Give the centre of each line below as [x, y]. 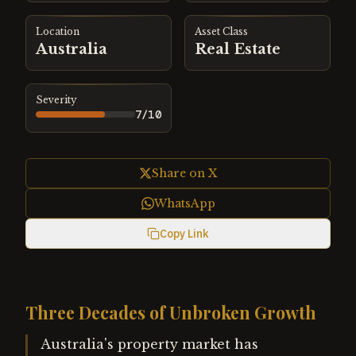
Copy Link [184, 234]
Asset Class [221, 31]
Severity [56, 100]
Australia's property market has [149, 344]
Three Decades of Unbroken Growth [171, 312]
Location [58, 31]
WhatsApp [184, 203]
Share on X [184, 173]
